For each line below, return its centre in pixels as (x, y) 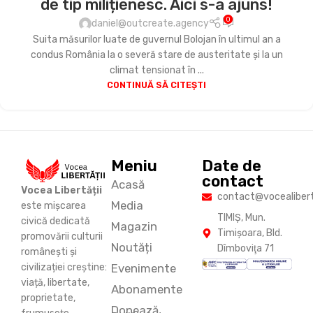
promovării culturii (62, 236)
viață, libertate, (55, 282)
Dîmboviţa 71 (246, 248)
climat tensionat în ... (156, 71)
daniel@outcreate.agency (150, 24)
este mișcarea (53, 205)
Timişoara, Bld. (250, 233)
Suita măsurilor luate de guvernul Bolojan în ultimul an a (156, 40)
